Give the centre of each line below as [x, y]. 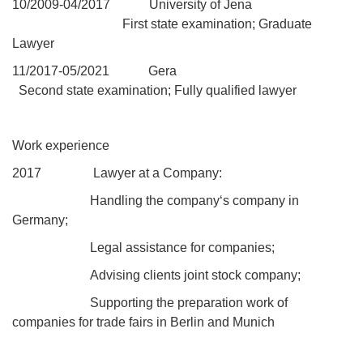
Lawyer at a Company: [132, 173]
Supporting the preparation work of [189, 303]
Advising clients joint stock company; [195, 275]
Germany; [40, 220]
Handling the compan [152, 201]
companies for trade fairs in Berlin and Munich [145, 322]
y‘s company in [256, 201]
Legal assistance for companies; [182, 248]
